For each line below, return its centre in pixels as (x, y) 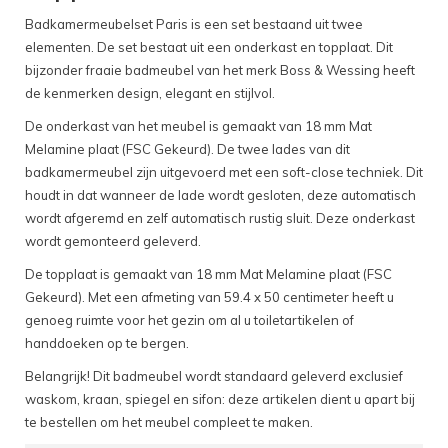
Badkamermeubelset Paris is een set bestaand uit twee (194, 24)
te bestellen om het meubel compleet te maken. (169, 422)
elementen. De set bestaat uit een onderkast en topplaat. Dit (209, 47)
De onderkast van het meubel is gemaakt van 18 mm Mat (198, 126)
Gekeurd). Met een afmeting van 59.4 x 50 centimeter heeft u (209, 297)
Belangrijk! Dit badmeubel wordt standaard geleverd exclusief (214, 376)
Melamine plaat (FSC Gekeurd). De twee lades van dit (187, 149)
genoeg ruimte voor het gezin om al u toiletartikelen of (189, 320)
